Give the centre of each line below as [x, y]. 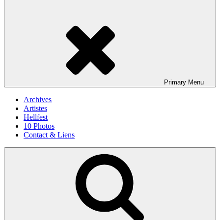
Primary [176, 82]
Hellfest [36, 117]
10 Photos [39, 126]
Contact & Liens [49, 135]
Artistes [35, 108]
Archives [38, 99]
